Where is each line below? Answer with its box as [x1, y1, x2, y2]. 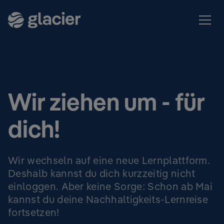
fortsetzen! [8, 206, 59, 218]
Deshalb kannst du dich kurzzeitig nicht [8, 167, 195, 179]
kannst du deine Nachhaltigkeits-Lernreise [8, 193, 208, 205]
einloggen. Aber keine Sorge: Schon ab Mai [8, 180, 213, 192]
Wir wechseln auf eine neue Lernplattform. [8, 154, 210, 166]
